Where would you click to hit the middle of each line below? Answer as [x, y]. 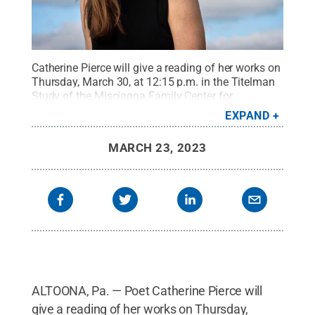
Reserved [55, 124]
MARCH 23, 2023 [157, 147]
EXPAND [247, 115]
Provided [173, 110]
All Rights [225, 110]
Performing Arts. [71, 110]
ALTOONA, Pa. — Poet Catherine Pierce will [147, 290]
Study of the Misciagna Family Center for [132, 96]
